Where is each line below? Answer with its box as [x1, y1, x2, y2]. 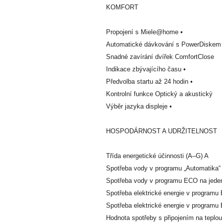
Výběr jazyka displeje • [106, 102, 172, 110]
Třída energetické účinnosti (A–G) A [106, 152, 209, 160]
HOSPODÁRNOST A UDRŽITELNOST [106, 127, 217, 135]
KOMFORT [106, 3, 138, 11]
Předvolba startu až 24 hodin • [106, 77, 193, 85]
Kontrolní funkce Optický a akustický [106, 90, 213, 98]
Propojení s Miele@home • [106, 28, 183, 36]
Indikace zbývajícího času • [106, 65, 186, 73]
